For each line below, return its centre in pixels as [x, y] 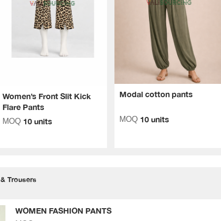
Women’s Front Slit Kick [47, 96]
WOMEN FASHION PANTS [63, 210]
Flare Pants [24, 107]
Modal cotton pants [156, 94]
